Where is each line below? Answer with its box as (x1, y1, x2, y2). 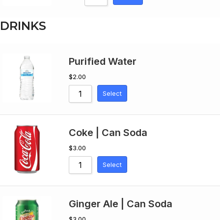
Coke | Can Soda (69, 127, 147, 138)
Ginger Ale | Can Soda (69, 198, 172, 210)
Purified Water (69, 55, 137, 67)
